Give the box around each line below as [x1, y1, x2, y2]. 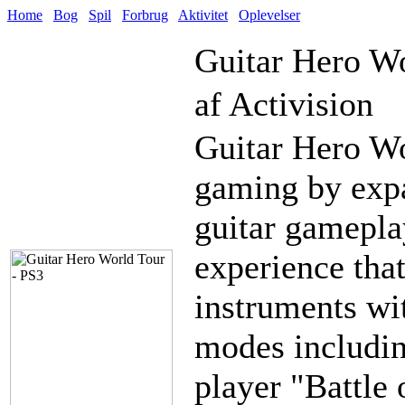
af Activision [194, 85, 373, 123]
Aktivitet [178, 7, 228, 23]
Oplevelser [239, 7, 300, 23]
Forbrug [122, 7, 168, 23]
